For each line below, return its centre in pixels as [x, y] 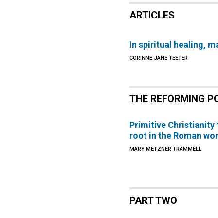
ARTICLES [152, 15]
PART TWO [154, 200]
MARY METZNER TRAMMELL [166, 149]
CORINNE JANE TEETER [159, 58]
